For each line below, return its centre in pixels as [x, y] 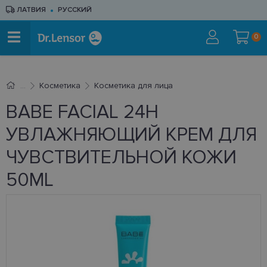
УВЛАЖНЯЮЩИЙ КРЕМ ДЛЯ [131, 135]
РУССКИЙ [75, 10]
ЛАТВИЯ [30, 10]
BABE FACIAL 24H [82, 112]
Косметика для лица [133, 86]
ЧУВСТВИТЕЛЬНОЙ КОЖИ [121, 158]
